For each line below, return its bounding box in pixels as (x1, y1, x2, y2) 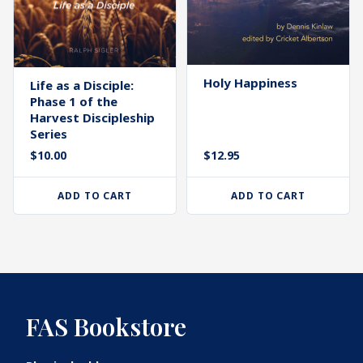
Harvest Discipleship (30, 109, 155, 126)
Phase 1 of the (30, 93, 117, 110)
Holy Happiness (203, 74, 297, 91)
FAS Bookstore (26, 310, 186, 344)
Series (30, 126, 67, 143)
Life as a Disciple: (30, 77, 134, 94)
